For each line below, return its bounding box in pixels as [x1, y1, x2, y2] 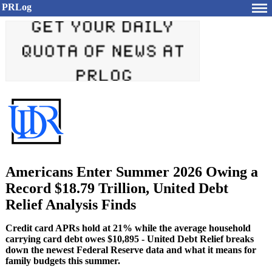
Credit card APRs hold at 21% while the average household [5, 223, 251, 233]
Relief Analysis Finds [5, 197, 136, 212]
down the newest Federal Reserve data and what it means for [5, 245, 256, 255]
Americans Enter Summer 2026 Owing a [5, 164, 258, 180]
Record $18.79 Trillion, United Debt [5, 180, 228, 196]
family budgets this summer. [5, 256, 120, 266]
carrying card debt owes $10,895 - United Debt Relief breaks [5, 234, 254, 244]
